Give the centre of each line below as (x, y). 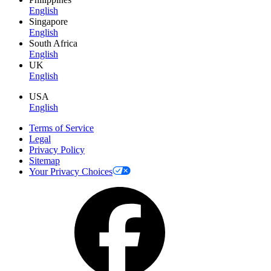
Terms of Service (61, 128)
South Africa (53, 44)
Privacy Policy (57, 150)
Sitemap (44, 161)
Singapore (48, 22)
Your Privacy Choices (71, 172)
